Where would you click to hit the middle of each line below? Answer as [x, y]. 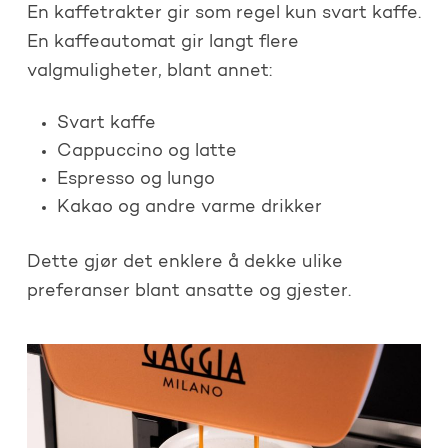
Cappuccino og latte [146, 151]
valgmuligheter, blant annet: [149, 71]
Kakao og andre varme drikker [189, 207]
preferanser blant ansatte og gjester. [188, 291]
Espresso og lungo [135, 179]
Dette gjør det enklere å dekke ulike [184, 262]
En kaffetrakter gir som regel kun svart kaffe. [223, 13]
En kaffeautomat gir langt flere [162, 42]
